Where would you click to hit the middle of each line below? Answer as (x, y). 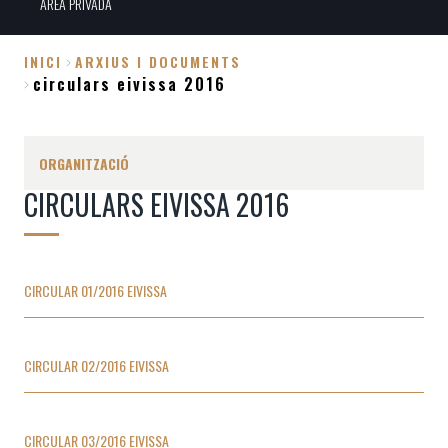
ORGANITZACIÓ (84, 164)
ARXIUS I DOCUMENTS (157, 62)
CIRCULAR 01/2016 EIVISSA (95, 291)
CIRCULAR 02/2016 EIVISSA (96, 366)
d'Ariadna (62, 124)
